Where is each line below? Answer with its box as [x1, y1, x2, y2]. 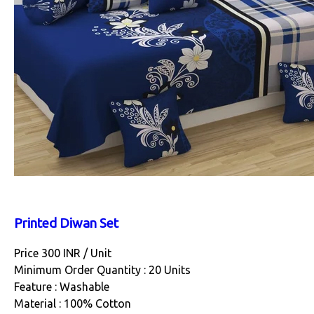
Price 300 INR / [14, 247, 90, 260]
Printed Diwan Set [14, 215, 118, 231]
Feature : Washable [14, 280, 109, 294]
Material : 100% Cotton [14, 297, 131, 310]
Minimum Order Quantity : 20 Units [14, 264, 191, 277]
